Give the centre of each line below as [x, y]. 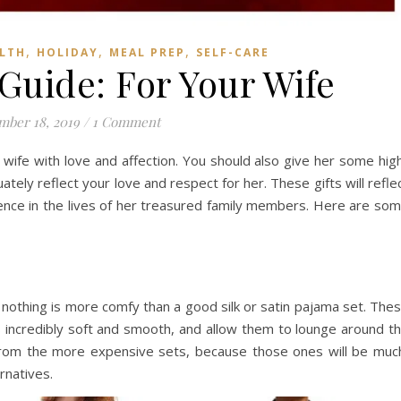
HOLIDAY [68, 52]
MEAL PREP [147, 52]
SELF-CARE [233, 52]
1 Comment [126, 122]
